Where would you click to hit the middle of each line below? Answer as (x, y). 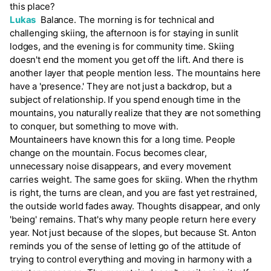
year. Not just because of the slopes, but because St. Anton (133, 233)
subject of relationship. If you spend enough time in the (125, 100)
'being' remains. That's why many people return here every (133, 220)
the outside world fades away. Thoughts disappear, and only (135, 206)
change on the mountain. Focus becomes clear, (108, 153)
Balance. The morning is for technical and (125, 20)
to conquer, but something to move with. (94, 126)
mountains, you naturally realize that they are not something (135, 113)
